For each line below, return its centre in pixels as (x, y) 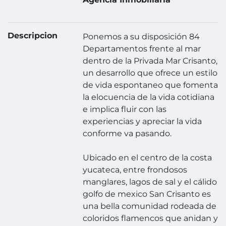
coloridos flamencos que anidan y (151, 218)
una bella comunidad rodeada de (150, 206)
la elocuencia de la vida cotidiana (149, 97)
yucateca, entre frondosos (135, 170)
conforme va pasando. (127, 134)
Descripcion (33, 36)
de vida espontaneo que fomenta (151, 85)
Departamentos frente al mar (142, 49)
